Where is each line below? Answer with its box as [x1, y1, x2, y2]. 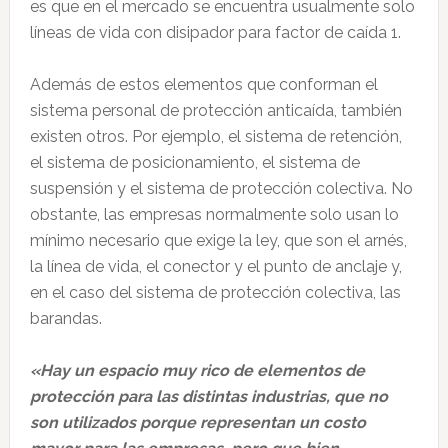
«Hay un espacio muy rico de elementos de [29, 361, 365, 380]
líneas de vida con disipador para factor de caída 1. [29, 23, 405, 42]
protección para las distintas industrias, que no [29, 387, 388, 406]
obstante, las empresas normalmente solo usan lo [29, 205, 399, 224]
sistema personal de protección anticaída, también [29, 101, 402, 120]
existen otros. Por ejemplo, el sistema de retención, [29, 127, 402, 146]
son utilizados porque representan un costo [29, 413, 366, 432]
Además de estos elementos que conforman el [29, 75, 378, 94]
